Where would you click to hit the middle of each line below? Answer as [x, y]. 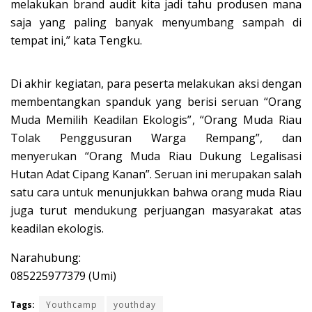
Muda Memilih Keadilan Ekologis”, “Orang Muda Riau [156, 120]
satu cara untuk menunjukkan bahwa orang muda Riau [156, 193]
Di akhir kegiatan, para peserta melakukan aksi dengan [156, 84]
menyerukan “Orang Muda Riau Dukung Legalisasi [156, 156]
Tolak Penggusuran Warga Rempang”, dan [156, 138]
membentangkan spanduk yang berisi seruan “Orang [156, 102]
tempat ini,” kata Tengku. [76, 41]
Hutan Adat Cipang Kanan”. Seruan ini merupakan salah [156, 174]
